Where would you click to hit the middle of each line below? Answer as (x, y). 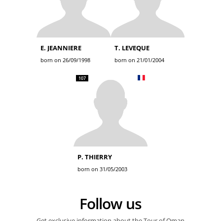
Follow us (114, 203)
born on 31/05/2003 (102, 169)
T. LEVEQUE (132, 48)
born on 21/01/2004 (139, 60)
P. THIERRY (95, 157)
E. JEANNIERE (61, 48)
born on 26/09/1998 (65, 60)
